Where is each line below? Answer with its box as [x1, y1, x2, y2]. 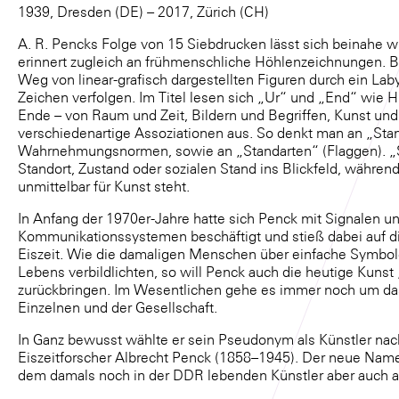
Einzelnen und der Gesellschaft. [18, 298, 217, 315]
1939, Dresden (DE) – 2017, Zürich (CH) [18, 3, 269, 20]
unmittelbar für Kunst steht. [18, 177, 190, 194]
